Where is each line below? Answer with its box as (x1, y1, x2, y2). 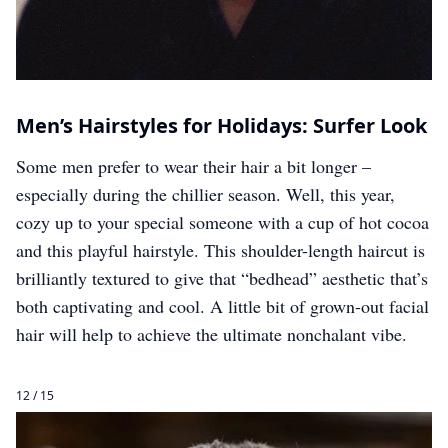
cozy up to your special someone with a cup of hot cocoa (16, 210, 429, 235)
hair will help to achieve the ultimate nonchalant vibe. (16, 322, 407, 347)
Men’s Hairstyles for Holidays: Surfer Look (16, 112, 427, 140)
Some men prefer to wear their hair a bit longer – (16, 154, 371, 179)
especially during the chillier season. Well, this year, (16, 182, 395, 207)
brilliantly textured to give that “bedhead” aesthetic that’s (16, 266, 428, 291)
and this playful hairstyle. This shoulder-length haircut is (16, 238, 425, 263)
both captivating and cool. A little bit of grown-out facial (16, 294, 429, 319)
